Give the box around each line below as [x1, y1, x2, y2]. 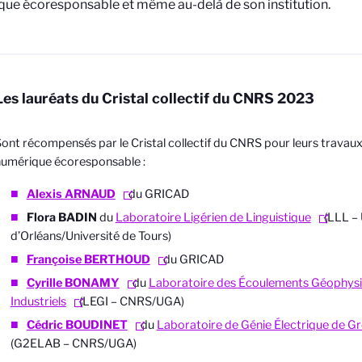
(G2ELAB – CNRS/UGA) [10, 336, 137, 351]
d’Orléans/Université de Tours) [10, 229, 171, 244]
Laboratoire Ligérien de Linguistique [115, 210, 311, 225]
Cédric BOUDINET [26, 318, 128, 333]
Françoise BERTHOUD [26, 252, 150, 267]
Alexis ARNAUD [26, 187, 116, 202]
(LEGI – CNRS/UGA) [76, 294, 184, 309]
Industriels [10, 294, 66, 309]
